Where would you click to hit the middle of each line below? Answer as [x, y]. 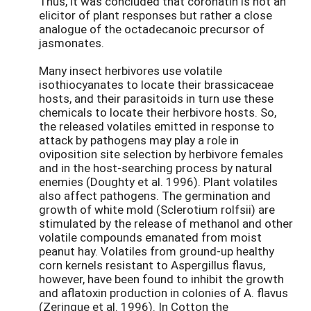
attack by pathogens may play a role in [139, 140]
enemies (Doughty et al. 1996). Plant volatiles [158, 181]
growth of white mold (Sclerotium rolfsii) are [157, 209]
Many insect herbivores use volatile [131, 70]
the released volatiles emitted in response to [157, 126]
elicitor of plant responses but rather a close [155, 15]
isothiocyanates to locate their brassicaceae [156, 84]
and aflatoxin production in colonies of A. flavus [163, 292]
